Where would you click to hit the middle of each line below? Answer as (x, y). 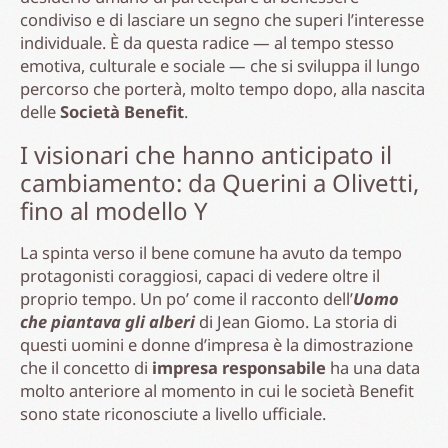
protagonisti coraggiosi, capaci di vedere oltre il (200, 275)
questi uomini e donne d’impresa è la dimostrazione (216, 344)
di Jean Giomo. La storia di (298, 321)
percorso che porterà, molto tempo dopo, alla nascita (222, 88)
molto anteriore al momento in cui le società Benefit (217, 390)
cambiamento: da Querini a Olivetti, (219, 182)
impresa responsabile (239, 367)
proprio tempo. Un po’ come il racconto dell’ (186, 298)
